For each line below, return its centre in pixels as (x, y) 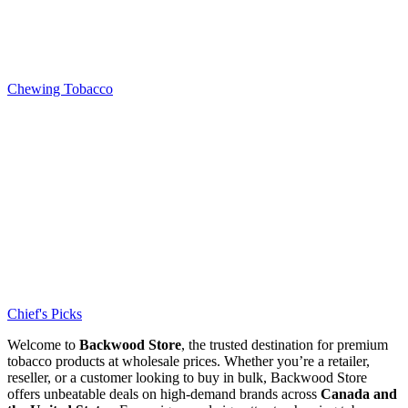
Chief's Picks (45, 314)
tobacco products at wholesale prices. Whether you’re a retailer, (189, 362)
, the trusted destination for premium (285, 345)
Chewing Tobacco (60, 89)
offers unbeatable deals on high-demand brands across (164, 394)
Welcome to (43, 345)
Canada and (359, 394)
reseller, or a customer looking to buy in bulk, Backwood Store (187, 378)
